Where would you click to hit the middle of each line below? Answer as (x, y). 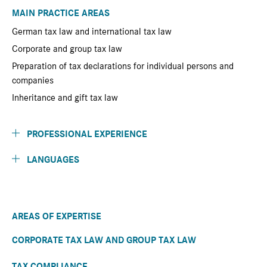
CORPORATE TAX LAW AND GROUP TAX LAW (104, 240)
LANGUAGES (53, 160)
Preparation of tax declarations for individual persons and (123, 66)
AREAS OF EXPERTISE (57, 216)
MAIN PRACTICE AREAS (61, 13)
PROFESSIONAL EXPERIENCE (87, 134)
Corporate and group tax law (67, 49)
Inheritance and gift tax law (65, 98)
